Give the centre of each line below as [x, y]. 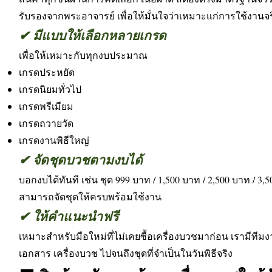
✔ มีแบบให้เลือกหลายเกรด [93, 35]
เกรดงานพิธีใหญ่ [54, 140]
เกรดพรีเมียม [46, 106]
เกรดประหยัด [47, 72]
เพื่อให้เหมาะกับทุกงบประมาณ [83, 55]
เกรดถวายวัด [46, 123]
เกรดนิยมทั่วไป [50, 89]
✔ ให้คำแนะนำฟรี [69, 216]
